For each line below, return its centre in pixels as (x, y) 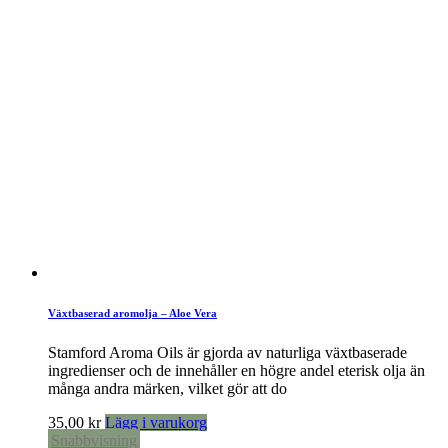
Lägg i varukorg (156, 422)
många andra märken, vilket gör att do (167, 388)
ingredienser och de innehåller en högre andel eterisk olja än (236, 370)
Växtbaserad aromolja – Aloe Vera (132, 312)
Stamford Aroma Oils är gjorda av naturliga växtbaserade (227, 352)
